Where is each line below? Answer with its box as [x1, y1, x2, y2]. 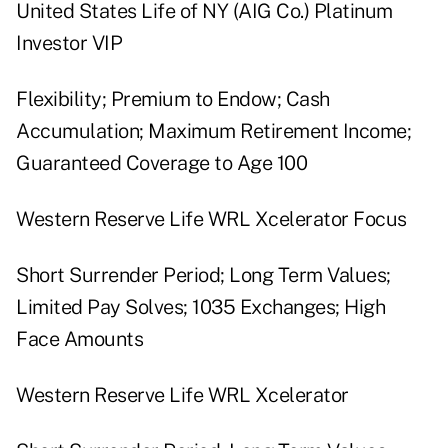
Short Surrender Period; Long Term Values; [16, 263, 391, 288]
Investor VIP [16, 31, 122, 56]
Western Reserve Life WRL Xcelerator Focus [16, 207, 407, 232]
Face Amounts [16, 327, 143, 352]
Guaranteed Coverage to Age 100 [16, 151, 307, 176]
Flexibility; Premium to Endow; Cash [16, 87, 330, 112]
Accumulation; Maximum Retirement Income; [16, 119, 411, 144]
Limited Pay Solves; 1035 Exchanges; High [16, 295, 385, 320]
